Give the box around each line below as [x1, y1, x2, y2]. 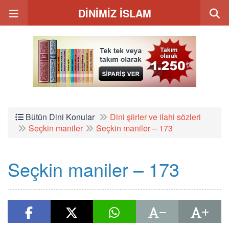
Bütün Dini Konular [24, 111, 95, 123]
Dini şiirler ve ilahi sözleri [110, 111, 201, 123]
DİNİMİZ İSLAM [78, 6, 151, 20]
